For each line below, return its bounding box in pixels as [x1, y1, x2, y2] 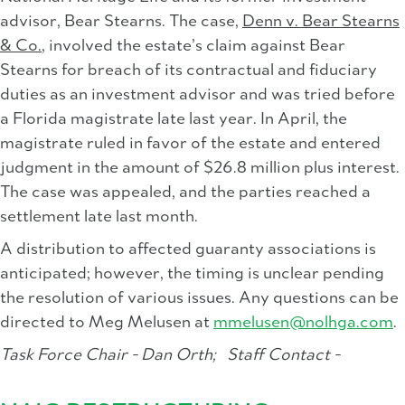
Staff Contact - [216, 346, 340, 365]
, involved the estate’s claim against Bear [42, 37, 345, 56]
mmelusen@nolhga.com [213, 314, 393, 333]
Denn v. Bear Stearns [242, 13, 400, 32]
